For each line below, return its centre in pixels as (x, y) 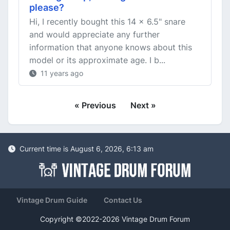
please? (47, 7)
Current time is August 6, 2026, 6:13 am (85, 149)
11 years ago (61, 73)
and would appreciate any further (94, 34)
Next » (143, 105)
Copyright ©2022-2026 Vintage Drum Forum (115, 219)
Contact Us (123, 200)
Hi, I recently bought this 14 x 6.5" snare (107, 22)
